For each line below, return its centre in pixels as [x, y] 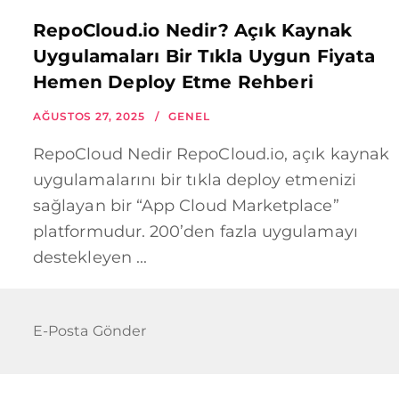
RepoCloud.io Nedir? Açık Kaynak [193, 31]
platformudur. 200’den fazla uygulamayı [195, 232]
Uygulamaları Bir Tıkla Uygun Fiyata [204, 57]
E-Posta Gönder [90, 331]
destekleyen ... [90, 258]
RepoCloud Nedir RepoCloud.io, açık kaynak [211, 155]
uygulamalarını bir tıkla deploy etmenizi [195, 180]
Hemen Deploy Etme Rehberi [174, 82]
